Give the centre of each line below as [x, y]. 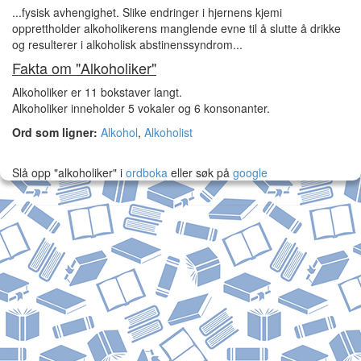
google [250, 172]
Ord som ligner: [55, 132]
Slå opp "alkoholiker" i [67, 172]
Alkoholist [168, 132]
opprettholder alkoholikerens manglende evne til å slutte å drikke [176, 28]
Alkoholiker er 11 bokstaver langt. [97, 92]
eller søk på [200, 172]
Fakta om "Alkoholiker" [84, 68]
